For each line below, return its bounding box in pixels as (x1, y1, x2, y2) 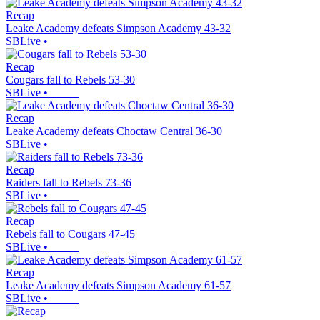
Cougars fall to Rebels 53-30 (6, 73, 135, 86)
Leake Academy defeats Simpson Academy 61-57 (6, 279, 231, 291)
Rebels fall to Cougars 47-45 (6, 227, 135, 240)
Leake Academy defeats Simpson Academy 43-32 (6, 21, 231, 34)
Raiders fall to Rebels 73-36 (6, 176, 131, 189)
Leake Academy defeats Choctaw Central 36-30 (6, 124, 222, 137)
